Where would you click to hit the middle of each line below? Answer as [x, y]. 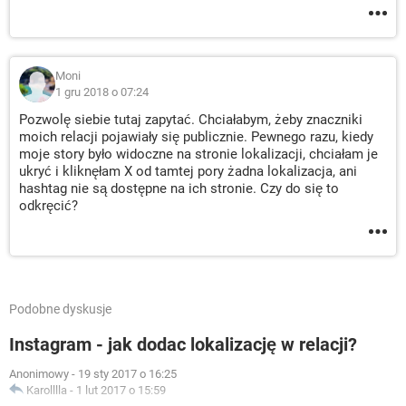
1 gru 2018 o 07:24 [102, 92]
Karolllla [47, 391]
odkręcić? [48, 206]
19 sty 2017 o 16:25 [127, 374]
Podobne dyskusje [60, 309]
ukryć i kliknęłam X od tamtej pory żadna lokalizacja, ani [188, 172]
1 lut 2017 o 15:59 [121, 391]
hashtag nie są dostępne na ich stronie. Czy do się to [179, 189]
